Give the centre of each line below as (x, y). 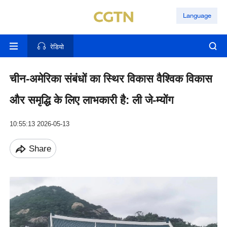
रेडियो (57, 47)
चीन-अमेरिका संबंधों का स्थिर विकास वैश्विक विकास (111, 79)
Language (197, 15)
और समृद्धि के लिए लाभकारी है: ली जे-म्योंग (91, 100)
